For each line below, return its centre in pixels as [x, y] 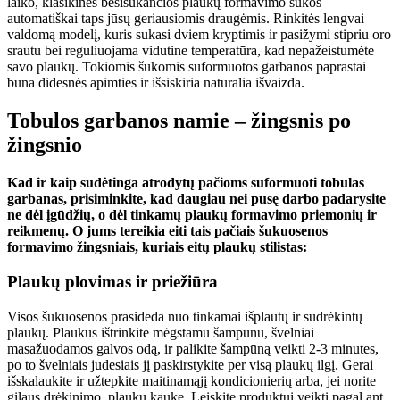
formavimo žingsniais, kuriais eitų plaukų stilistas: [157, 247]
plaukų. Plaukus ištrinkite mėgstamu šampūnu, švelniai [161, 332]
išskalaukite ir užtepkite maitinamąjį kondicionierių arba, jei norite [192, 380]
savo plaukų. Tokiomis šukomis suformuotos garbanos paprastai [187, 67]
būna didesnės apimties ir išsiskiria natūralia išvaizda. [156, 83]
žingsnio [45, 145]
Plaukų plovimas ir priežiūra [112, 281]
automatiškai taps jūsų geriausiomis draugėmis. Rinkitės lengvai [186, 19]
